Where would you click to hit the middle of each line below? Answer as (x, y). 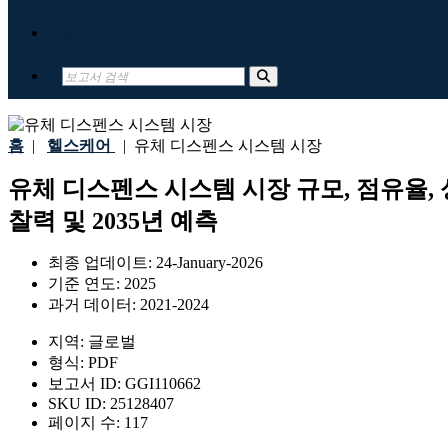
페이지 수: (86, 423)
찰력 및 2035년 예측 (113, 221)
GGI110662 (163, 384)
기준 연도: (86, 284)
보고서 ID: (86, 384)
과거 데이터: (94, 305)
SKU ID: (79, 404)
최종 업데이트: (102, 263)
